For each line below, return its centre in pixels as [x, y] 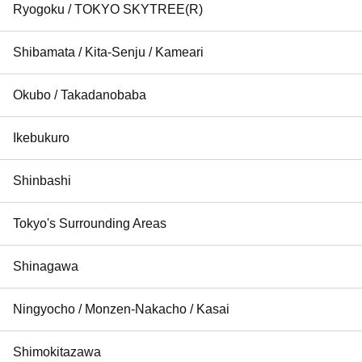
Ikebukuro [41, 137]
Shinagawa [46, 266]
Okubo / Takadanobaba [80, 95]
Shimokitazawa [57, 351]
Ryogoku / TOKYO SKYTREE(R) [108, 9]
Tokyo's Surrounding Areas [90, 223]
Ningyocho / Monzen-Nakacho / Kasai [121, 309]
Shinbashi [42, 180]
